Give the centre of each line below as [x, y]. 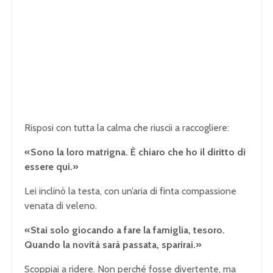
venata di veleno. [61, 205]
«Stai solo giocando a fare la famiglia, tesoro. [125, 230]
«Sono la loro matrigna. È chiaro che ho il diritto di [135, 152]
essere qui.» [51, 166]
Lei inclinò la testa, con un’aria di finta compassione [130, 191]
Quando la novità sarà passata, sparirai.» [113, 244]
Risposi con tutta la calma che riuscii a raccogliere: [127, 127]
